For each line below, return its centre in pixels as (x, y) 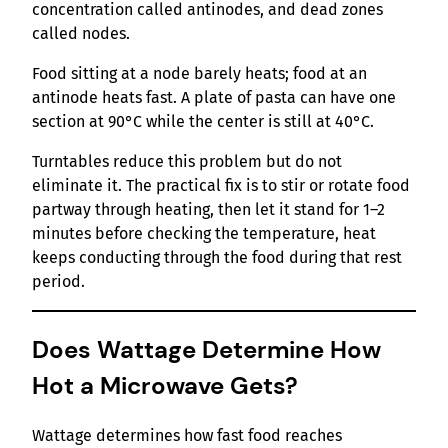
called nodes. (81, 34)
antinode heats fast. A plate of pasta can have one (214, 98)
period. (58, 282)
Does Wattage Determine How (206, 350)
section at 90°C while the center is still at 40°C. (203, 122)
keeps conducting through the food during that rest (217, 258)
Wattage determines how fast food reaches (187, 436)
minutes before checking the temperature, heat (204, 234)
